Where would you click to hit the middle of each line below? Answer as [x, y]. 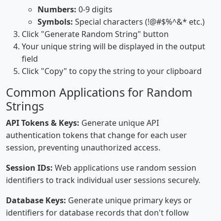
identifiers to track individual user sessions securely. [103, 180]
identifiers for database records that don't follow [97, 213]
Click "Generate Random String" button [95, 34]
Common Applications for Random [99, 92]
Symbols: [55, 22]
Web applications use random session [125, 168]
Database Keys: [36, 200]
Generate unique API [119, 123]
